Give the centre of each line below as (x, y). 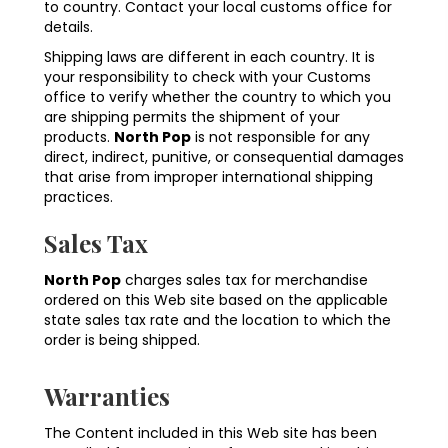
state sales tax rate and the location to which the (217, 320)
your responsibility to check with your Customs (207, 77)
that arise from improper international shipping (208, 177)
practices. (78, 197)
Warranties (107, 396)
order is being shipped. (122, 340)
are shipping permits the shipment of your (192, 117)
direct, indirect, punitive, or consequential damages (224, 157)
